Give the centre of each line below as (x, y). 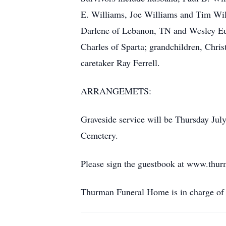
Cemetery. (99, 135)
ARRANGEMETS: (116, 91)
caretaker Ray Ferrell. (120, 63)
